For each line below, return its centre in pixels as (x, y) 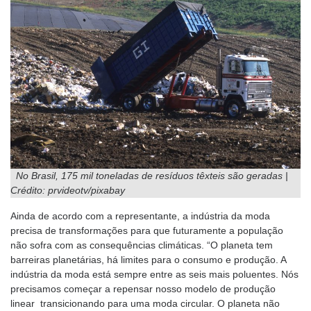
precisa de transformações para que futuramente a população (147, 231)
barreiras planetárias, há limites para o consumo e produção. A (148, 260)
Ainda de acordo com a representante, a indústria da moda (140, 216)
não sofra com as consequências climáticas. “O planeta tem (142, 245)
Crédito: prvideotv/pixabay (68, 191)
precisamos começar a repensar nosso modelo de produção (143, 289)
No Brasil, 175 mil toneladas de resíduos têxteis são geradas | (149, 176)
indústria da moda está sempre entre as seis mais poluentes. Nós (154, 275)
